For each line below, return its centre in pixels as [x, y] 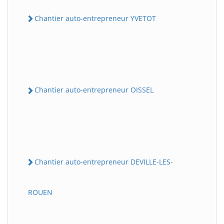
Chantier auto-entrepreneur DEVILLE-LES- [104, 161]
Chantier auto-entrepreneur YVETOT [95, 18]
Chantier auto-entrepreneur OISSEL [94, 90]
